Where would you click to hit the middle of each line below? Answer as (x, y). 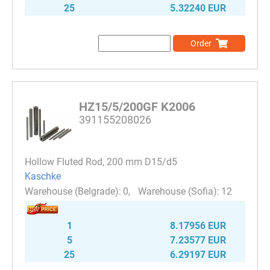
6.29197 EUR (198, 255)
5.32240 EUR (198, 8)
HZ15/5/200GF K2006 (137, 106)
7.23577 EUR (198, 240)
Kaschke (43, 177)
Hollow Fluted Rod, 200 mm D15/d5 (101, 162)
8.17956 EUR (198, 226)
